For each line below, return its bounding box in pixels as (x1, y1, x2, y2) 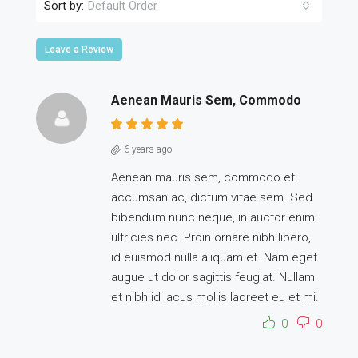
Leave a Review (45, 44, 113, 55)
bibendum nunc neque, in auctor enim (111, 210, 315, 225)
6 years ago (124, 144, 172, 155)
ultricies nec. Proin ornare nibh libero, (111, 230, 311, 245)
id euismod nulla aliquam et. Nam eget (111, 250, 317, 265)
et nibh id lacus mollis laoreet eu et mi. (111, 290, 319, 304)
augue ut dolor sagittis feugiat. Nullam (111, 270, 315, 284)
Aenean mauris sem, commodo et (111, 170, 295, 185)
